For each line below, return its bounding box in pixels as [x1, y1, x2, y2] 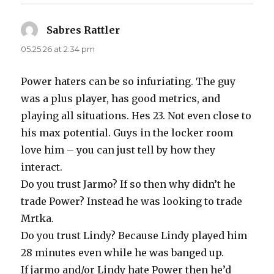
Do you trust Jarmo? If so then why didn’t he [21, 177, 236, 190]
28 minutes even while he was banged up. [21, 246, 224, 259]
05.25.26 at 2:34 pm [21, 43, 95, 54]
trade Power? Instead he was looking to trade [21, 194, 243, 207]
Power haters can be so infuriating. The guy [21, 75, 236, 87]
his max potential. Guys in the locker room [21, 126, 234, 139]
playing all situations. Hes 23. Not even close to [21, 109, 252, 122]
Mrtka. [21, 212, 54, 224]
